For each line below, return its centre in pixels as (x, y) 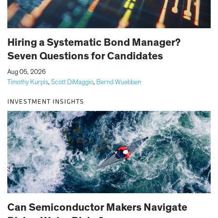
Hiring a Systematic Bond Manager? (94, 42)
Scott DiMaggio (72, 82)
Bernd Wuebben (119, 82)
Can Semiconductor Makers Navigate (97, 207)
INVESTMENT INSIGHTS (46, 101)
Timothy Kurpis (28, 82)
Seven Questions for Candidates (85, 56)
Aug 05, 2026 (27, 72)
